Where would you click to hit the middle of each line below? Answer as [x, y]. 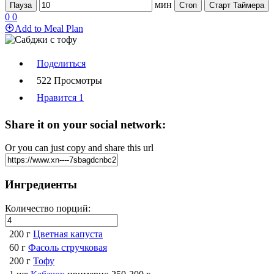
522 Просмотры [69, 80]
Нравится [58, 98]
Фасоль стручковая [68, 247]
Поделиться [61, 63]
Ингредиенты [41, 185]
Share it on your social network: [85, 124]
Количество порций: [48, 208]
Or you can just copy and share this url [79, 148]
